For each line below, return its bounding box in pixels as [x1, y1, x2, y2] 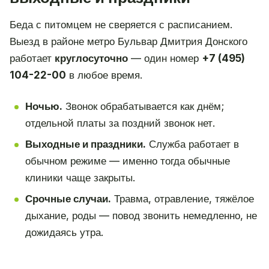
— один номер [128, 52, 202, 65]
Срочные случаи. [25, 192, 111, 205]
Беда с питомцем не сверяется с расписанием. [10, 19, 232, 31]
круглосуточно [55, 52, 128, 65]
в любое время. [66, 69, 142, 82]
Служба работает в [145, 138, 239, 150]
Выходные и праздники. [25, 138, 146, 150]
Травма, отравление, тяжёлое [110, 192, 254, 205]
